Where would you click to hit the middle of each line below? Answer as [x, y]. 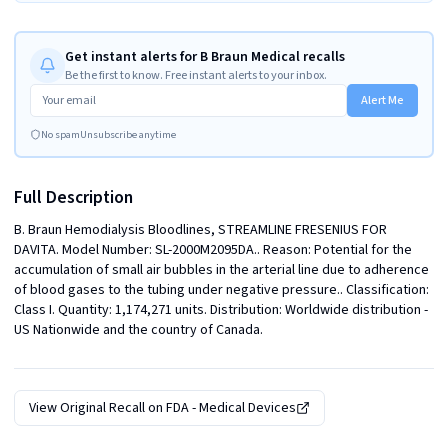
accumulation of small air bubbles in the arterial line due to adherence [221, 270]
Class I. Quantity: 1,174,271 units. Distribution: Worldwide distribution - [221, 310]
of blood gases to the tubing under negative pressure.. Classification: [221, 290]
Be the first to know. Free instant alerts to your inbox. [196, 75]
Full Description [73, 197]
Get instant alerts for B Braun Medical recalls [205, 57]
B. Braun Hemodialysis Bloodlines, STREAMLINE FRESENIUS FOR [200, 230]
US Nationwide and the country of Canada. [138, 330]
